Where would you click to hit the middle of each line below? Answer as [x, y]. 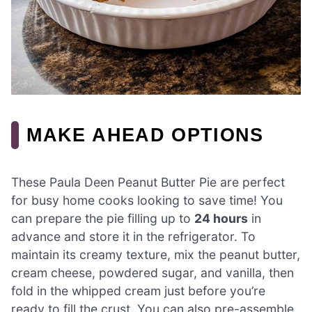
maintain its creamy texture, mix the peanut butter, [156, 255]
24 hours [221, 219]
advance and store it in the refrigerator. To [133, 237]
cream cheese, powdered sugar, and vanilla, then [153, 273]
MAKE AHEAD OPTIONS [145, 135]
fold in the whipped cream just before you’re [138, 291]
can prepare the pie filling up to [103, 219]
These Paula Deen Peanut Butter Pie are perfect [148, 182]
